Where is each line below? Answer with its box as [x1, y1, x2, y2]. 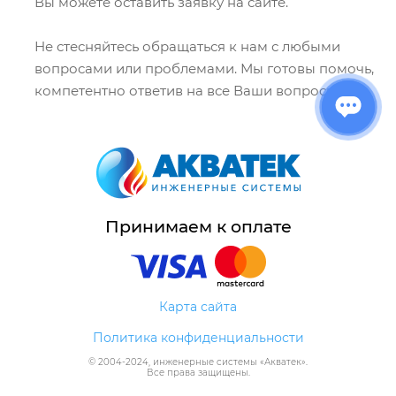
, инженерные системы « [148, 356, 264, 368]
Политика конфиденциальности [92, 330, 304, 346]
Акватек [264, 356, 301, 368]
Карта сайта [159, 299, 237, 315]
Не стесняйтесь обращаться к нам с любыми [34, 37, 340, 55]
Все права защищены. [146, 367, 250, 378]
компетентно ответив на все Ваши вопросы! [34, 81, 340, 99]
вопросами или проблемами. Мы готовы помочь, [34, 59, 374, 77]
